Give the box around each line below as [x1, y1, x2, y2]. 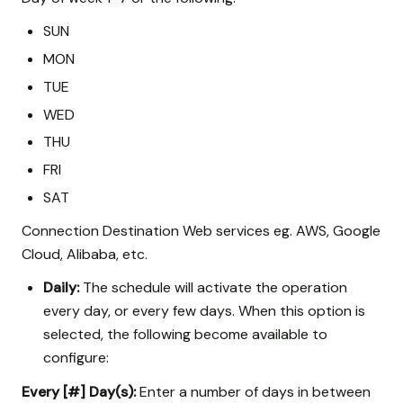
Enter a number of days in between [136, 381, 371, 401]
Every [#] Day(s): [22, 381, 136, 401]
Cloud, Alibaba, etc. [22, 245, 148, 264]
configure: [43, 348, 109, 368]
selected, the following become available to [43, 325, 327, 345]
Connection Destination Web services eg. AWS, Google [22, 221, 381, 241]
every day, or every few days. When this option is [43, 301, 365, 321]
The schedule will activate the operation [79, 278, 347, 298]
